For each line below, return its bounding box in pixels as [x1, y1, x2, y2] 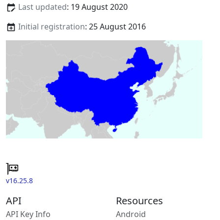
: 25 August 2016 [84, 21, 146, 32]
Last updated [18, 1, 67, 13]
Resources [116, 193, 163, 207]
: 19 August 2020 [66, 1, 128, 13]
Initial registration [18, 21, 85, 32]
